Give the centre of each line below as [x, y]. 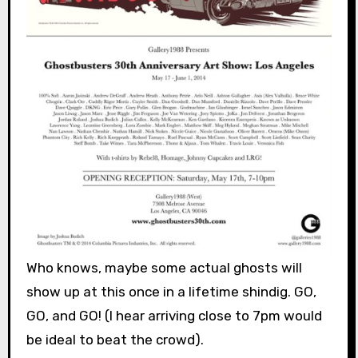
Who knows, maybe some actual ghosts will [164, 267]
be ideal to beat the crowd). [115, 339]
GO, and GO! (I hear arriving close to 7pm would [174, 315]
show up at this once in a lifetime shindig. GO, [171, 291]
